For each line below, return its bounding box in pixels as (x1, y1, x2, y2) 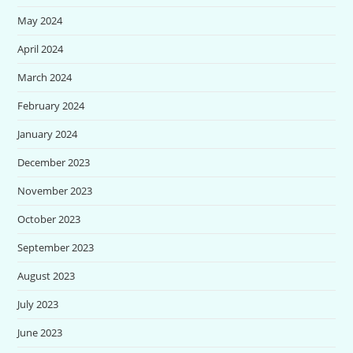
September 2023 (17, 240, 95, 255)
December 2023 (17, 155, 91, 170)
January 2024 (17, 127, 78, 142)
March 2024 (17, 70, 72, 85)
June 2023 (17, 325, 63, 340)
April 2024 (17, 42, 64, 57)
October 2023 (17, 212, 81, 227)
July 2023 (17, 297, 59, 312)
